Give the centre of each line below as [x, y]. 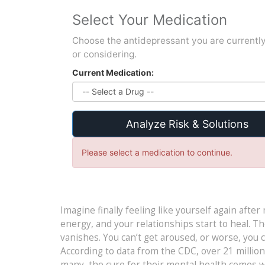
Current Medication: [113, 72]
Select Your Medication [150, 20]
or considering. [104, 54]
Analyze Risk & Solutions [187, 124]
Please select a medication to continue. [157, 152]
